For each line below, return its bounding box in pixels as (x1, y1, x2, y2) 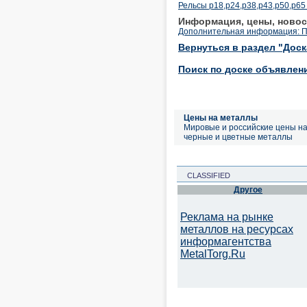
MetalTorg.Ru (180, 248, 245, 260)
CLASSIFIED (179, 171, 230, 180)
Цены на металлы (184, 113, 258, 123)
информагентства (180, 236, 271, 247)
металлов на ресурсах (180, 223, 293, 235)
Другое (234, 185, 262, 195)
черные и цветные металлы (184, 132, 293, 142)
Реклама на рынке (180, 211, 273, 223)
